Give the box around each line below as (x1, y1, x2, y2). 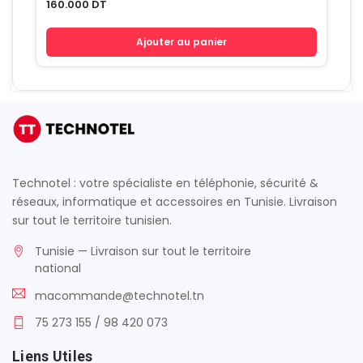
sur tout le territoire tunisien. (12, 212, 172, 228)
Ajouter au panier (136, 35, 227, 49)
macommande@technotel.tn (35, 288, 204, 304)
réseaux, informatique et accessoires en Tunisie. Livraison (12, 194, 337, 210)
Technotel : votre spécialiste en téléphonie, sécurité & (12, 175, 318, 191)
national (35, 260, 81, 276)
